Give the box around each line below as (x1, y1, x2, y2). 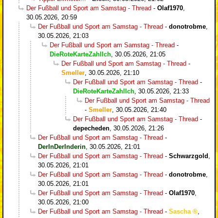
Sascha (169, 207, 191, 215)
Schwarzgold (169, 152, 208, 160)
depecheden (73, 124, 109, 132)
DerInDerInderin (38, 143, 86, 150)
